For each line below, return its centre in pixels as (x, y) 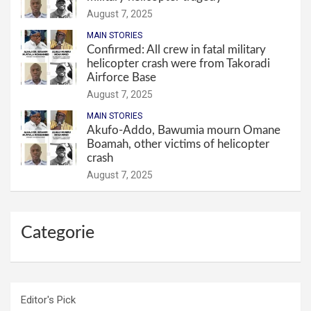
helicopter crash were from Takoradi (178, 64)
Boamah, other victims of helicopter (178, 144)
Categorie (58, 233)
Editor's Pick (48, 300)
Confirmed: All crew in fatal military (176, 50)
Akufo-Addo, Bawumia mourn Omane (184, 131)
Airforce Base (121, 78)
